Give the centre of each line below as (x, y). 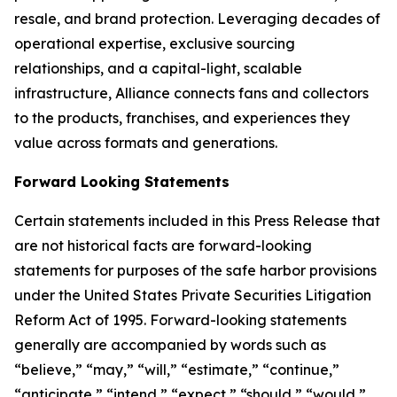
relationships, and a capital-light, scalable (158, 68)
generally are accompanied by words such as (170, 345)
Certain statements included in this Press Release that (197, 221)
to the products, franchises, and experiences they (182, 118)
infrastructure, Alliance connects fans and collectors (191, 93)
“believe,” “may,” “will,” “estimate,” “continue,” (177, 370)
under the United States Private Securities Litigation (193, 295)
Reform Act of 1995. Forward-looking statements (180, 320)
